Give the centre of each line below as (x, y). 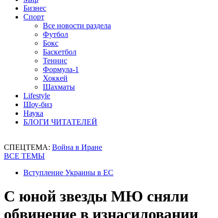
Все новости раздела (77, 26)
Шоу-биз (38, 104)
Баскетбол (60, 52)
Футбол (55, 34)
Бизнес (35, 8)
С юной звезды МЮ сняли (96, 196)
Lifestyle (37, 96)
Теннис (55, 61)
